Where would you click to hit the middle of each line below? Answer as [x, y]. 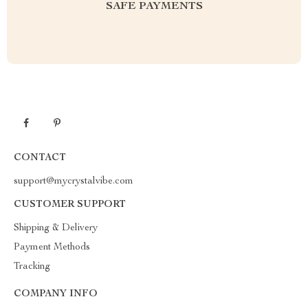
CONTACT [40, 158]
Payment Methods [52, 247]
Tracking [32, 267]
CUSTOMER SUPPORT [70, 205]
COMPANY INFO [56, 294]
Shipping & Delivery [56, 228]
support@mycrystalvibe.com [74, 181]
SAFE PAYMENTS [154, 7]
